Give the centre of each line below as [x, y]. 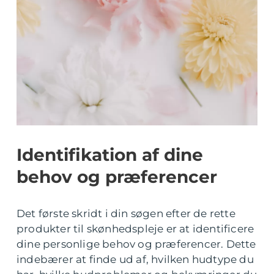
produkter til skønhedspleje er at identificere [135, 229]
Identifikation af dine [110, 155]
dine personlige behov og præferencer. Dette [136, 244]
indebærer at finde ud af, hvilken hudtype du [135, 259]
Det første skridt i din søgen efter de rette [126, 213]
